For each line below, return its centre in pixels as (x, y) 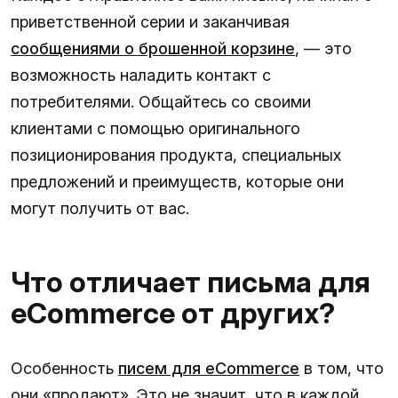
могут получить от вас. (100, 208)
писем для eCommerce (209, 368)
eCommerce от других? (173, 313)
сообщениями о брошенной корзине (153, 48)
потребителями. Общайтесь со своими (161, 101)
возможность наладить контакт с (141, 75)
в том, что (342, 368)
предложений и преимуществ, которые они (177, 181)
